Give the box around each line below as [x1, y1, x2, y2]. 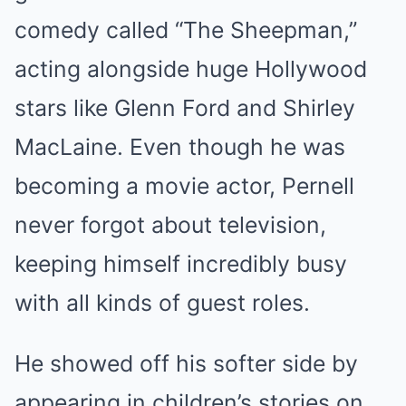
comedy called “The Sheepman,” [14, 16, 357, 44]
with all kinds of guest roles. [14, 289, 310, 317]
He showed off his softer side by [14, 350, 358, 378]
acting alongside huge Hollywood [14, 55, 367, 83]
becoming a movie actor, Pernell [14, 172, 354, 200]
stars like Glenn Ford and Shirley [14, 94, 355, 122]
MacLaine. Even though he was [14, 133, 345, 161]
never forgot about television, [14, 211, 326, 239]
